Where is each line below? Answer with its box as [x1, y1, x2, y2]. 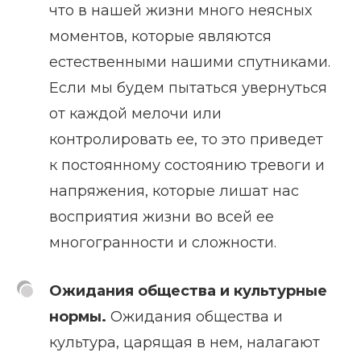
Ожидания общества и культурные [49, 281, 327, 300]
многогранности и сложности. [49, 233, 276, 251]
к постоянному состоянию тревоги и [49, 156, 325, 174]
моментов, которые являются [49, 27, 272, 45]
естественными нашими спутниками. [49, 52, 330, 71]
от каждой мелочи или [49, 104, 222, 122]
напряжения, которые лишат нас [49, 181, 299, 200]
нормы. [49, 307, 106, 326]
